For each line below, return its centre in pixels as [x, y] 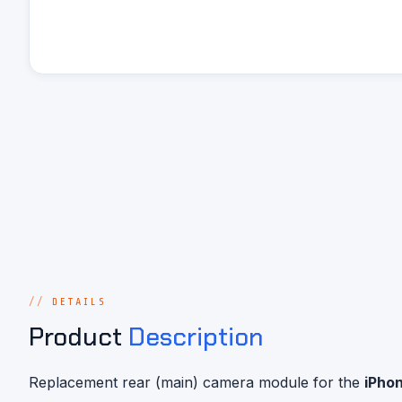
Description [196, 337]
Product [79, 337]
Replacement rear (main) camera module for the [197, 383]
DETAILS [79, 301]
